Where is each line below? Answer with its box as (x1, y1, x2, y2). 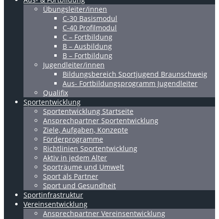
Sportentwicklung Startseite (43, 107, 133, 116)
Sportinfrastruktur (23, 190, 83, 199)
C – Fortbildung (63, 32, 112, 42)
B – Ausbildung (63, 42, 112, 51)
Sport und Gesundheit (43, 181, 116, 190)
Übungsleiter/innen (43, 4, 107, 14)
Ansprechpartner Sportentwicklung (43, 116, 158, 125)
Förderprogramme (43, 134, 103, 144)
